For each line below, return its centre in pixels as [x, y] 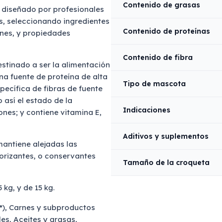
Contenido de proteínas [166, 31]
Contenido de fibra [158, 57]
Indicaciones [147, 110]
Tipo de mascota [154, 84]
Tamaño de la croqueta [166, 163]
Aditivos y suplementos [166, 136]
